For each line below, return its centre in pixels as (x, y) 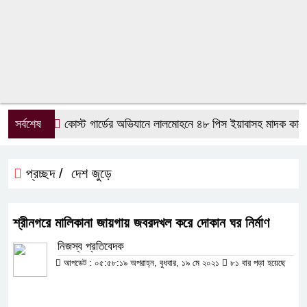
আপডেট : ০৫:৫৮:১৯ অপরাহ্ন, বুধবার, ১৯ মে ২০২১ (142, 263)
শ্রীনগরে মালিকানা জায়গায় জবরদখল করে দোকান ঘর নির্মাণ (141, 223)
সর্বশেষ (28, 124)
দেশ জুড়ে (91, 173)
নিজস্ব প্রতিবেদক (91, 246)
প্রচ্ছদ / (42, 173)
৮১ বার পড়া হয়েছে (257, 263)
